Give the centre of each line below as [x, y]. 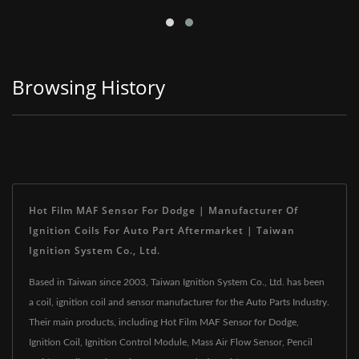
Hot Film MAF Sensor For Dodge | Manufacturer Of [163, 210]
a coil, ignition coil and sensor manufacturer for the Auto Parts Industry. [179, 302]
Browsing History [89, 87]
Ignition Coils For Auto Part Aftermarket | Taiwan [162, 230]
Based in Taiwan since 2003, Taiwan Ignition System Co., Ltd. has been [177, 282]
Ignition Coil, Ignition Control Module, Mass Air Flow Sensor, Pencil [171, 342]
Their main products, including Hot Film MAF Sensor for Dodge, [164, 322]
